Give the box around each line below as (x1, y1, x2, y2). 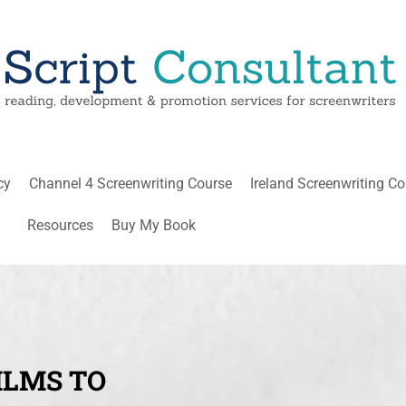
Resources (26, 217, 93, 234)
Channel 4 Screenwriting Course (29, 175, 233, 192)
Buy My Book (111, 217, 196, 234)
